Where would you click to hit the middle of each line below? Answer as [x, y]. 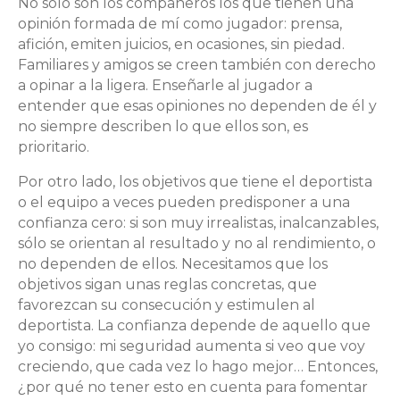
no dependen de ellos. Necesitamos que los [173, 263]
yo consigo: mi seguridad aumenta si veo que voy [192, 346]
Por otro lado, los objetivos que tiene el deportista [195, 181]
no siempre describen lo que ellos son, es [163, 126]
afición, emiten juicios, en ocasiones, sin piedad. [181, 44]
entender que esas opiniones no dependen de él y [197, 105]
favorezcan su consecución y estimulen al [167, 304]
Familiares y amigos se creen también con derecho [197, 64]
